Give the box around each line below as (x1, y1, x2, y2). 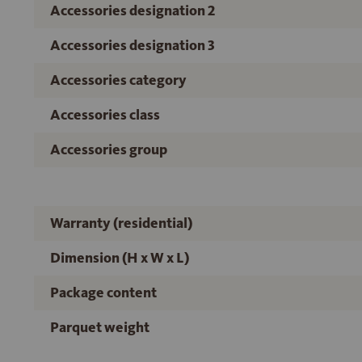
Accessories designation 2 (50, 2, 215, 19)
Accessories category (50, 71, 187, 89)
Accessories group (50, 141, 167, 158)
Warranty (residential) (50, 214, 192, 232)
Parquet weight (50, 318, 149, 336)
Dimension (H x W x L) (50, 249, 189, 267)
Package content (50, 284, 157, 301)
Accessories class (50, 106, 160, 124)
